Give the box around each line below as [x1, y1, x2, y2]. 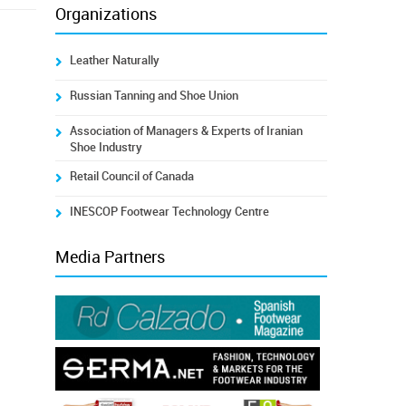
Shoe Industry [69, 140, 142, 154]
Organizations [54, 5, 157, 24]
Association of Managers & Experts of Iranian [69, 124, 303, 138]
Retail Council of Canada [69, 169, 194, 183]
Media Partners [54, 247, 165, 267]
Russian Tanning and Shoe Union [69, 89, 238, 102]
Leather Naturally [69, 53, 159, 67]
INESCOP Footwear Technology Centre [69, 205, 269, 218]
